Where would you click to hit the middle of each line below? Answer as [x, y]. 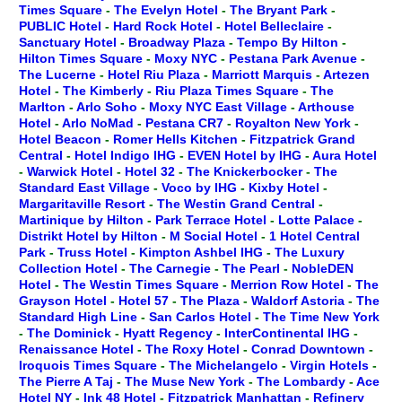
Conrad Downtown [310, 349]
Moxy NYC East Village [220, 107]
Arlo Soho [109, 107]
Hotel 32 [152, 171]
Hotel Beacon [62, 139]
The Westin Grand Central [238, 204]
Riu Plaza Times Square [229, 91]
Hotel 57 [145, 301]
